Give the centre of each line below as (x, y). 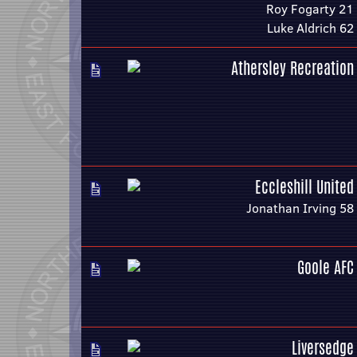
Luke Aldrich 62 (310, 28)
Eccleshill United (304, 187)
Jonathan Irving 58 (300, 208)
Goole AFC (326, 267)
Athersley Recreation (292, 68)
